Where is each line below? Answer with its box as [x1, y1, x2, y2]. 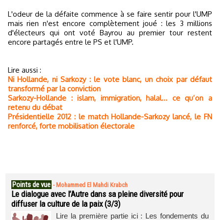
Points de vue [12, 180, 51, 189]
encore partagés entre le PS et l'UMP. [8, 37, 134, 47]
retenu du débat [8, 103, 62, 112]
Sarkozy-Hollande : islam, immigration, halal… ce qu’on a [8, 93, 212, 103]
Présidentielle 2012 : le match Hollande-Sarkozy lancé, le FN [8, 112, 212, 121]
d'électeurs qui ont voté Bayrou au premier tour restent [8, 28, 212, 37]
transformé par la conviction [8, 84, 101, 93]
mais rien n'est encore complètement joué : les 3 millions [8, 19, 212, 28]
